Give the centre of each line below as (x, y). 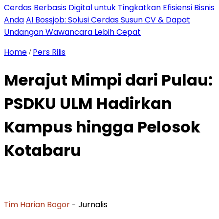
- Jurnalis (90, 204)
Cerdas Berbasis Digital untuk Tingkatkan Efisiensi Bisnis (109, 8)
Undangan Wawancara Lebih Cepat (72, 32)
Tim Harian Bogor (37, 204)
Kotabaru (43, 151)
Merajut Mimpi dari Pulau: (108, 80)
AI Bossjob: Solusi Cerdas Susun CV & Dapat (108, 20)
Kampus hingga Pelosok (102, 127)
